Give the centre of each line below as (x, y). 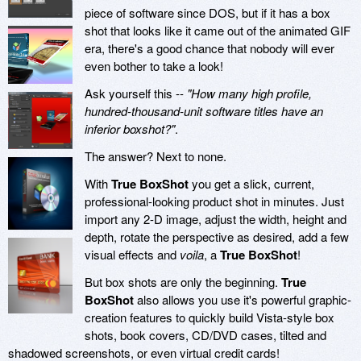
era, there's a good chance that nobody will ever (210, 48)
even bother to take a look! (154, 66)
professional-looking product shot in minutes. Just (214, 201)
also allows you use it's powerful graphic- (243, 300)
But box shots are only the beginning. (183, 282)
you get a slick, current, (251, 184)
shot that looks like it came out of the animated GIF (218, 31)
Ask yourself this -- (136, 93)
